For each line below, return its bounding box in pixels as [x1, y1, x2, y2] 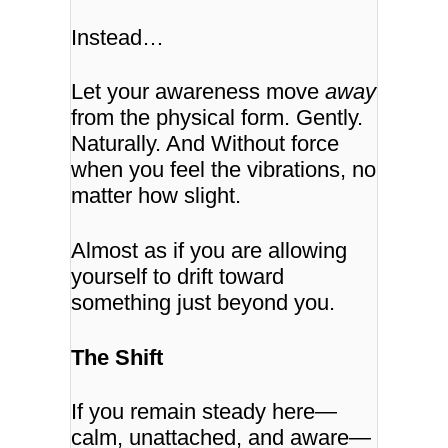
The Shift [71, 344, 164, 370]
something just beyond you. [71, 289, 336, 315]
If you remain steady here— [71, 399, 338, 425]
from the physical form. [71, 105, 297, 131]
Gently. [296, 105, 364, 131]
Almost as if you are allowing [71, 237, 348, 263]
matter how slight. [71, 183, 242, 209]
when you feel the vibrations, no [71, 157, 377, 183]
